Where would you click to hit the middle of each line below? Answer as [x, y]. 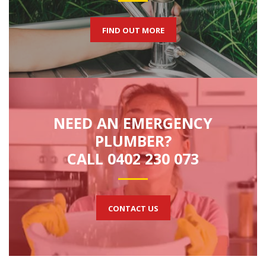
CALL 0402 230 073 [133, 158]
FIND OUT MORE [133, 30]
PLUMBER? [133, 140]
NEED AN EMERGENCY [133, 123]
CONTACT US [133, 208]
